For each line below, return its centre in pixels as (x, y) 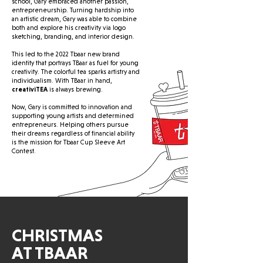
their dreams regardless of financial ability (73, 134)
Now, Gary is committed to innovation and (72, 107)
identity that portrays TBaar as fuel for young (75, 63)
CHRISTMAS (57, 235)
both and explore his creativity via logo (69, 28)
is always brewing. (75, 90)
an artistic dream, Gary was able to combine (74, 19)
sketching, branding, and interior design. (73, 37)
